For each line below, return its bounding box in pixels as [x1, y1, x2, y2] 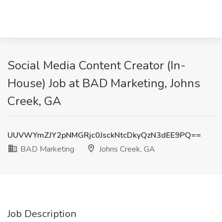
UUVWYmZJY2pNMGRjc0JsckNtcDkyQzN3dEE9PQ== [7, 130, 201, 141]
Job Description [7, 207, 76, 221]
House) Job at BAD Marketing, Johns [7, 75, 200, 91]
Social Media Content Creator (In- [7, 57, 186, 73]
